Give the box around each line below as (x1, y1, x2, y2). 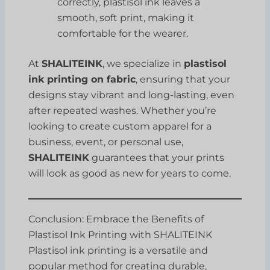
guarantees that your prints (89, 151, 225, 163)
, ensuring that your (136, 73, 231, 85)
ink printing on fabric (28, 73, 136, 85)
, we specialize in (102, 57, 184, 69)
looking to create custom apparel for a (28, 120, 212, 132)
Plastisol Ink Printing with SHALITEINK (28, 228, 213, 240)
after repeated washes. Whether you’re (28, 104, 217, 116)
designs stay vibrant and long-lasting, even (28, 89, 235, 101)
